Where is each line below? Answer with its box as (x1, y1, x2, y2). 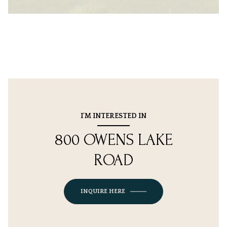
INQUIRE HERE (81, 188, 125, 195)
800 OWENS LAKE (54, 131, 173, 149)
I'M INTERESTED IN (81, 112, 146, 121)
